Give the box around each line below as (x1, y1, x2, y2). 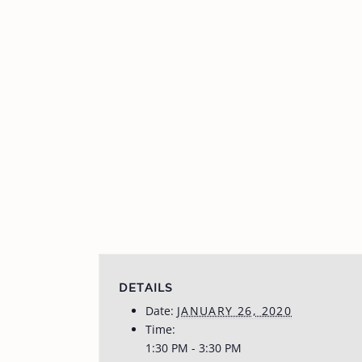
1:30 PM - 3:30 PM (145, 340, 242, 356)
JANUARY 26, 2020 (176, 303, 293, 318)
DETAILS (119, 280, 173, 295)
